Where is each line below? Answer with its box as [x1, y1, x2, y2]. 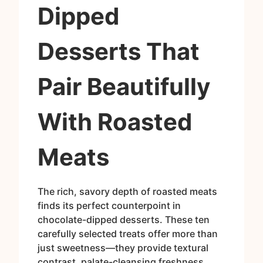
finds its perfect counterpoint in [38, 200, 181, 212]
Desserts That [38, 37, 200, 66]
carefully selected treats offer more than [38, 228, 218, 240]
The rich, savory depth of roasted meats [38, 186, 217, 198]
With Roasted [38, 107, 192, 137]
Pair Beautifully [38, 72, 210, 102]
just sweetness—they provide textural [38, 242, 208, 254]
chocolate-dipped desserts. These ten [38, 214, 210, 226]
